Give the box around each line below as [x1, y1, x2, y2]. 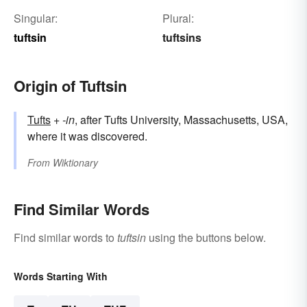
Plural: [162, 10, 194, 27]
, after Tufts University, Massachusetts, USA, [75, 112, 288, 128]
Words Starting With [14, 269, 108, 284]
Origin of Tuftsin [14, 75, 127, 97]
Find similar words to [14, 230, 117, 246]
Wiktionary [53, 156, 98, 170]
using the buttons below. [146, 230, 266, 246]
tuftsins [162, 29, 201, 46]
